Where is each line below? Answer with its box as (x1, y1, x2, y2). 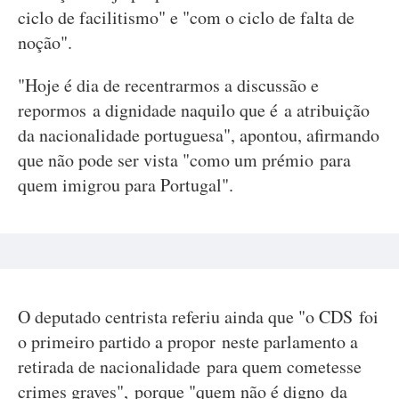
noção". (18, 30, 72, 54)
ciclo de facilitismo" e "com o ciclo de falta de (18, 5, 354, 29)
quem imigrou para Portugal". (18, 173, 233, 197)
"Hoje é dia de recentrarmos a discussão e (18, 73, 319, 97)
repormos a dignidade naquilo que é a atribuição (18, 98, 370, 122)
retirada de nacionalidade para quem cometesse (18, 354, 362, 379)
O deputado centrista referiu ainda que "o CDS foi (18, 305, 379, 329)
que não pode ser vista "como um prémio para (18, 148, 351, 172)
